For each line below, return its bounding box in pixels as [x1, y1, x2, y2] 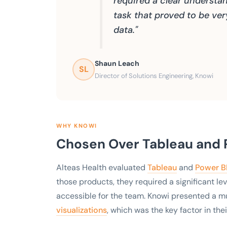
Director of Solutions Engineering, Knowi [95, 71, 213, 80]
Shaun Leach [95, 58, 139, 68]
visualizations [56, 204, 107, 215]
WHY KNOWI [56, 122, 97, 129]
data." [113, 24, 138, 36]
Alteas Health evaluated [56, 162, 147, 173]
